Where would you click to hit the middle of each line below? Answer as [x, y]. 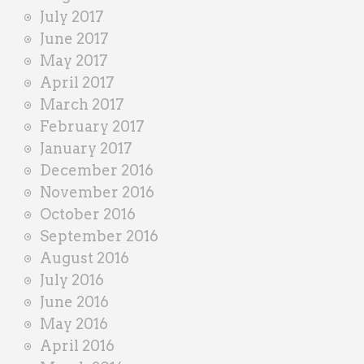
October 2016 [88, 214]
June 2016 [74, 301]
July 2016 [72, 279]
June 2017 [74, 38]
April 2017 [77, 82]
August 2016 [84, 258]
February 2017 [92, 126]
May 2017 [74, 60]
